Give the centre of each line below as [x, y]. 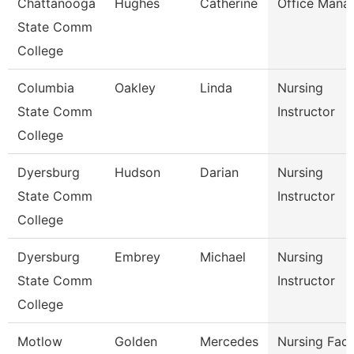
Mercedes [229, 341]
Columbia [46, 88]
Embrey [137, 257]
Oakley [135, 88]
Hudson [137, 172]
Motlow [40, 341]
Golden [136, 341]
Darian [219, 172]
